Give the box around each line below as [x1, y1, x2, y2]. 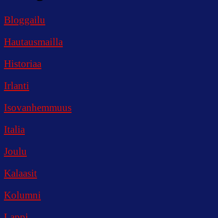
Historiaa [4, 57, 41, 70]
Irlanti [4, 79, 29, 91]
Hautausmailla [4, 36, 63, 48]
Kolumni [4, 189, 41, 201]
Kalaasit [4, 167, 37, 179]
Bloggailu [4, 14, 45, 26]
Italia [4, 123, 25, 135]
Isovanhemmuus [4, 101, 72, 113]
